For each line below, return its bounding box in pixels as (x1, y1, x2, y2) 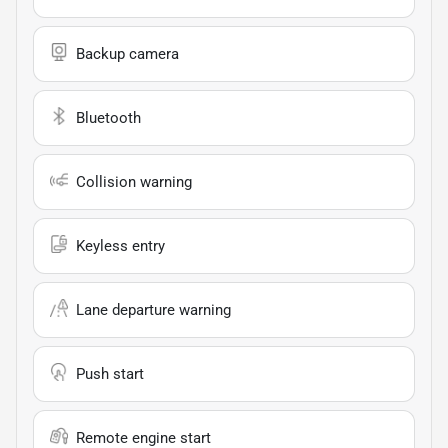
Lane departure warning (76, 300, 231, 319)
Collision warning (76, 172, 192, 191)
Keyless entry (76, 236, 165, 255)
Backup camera (76, 44, 179, 63)
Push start (76, 364, 144, 383)
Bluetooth (76, 108, 141, 127)
